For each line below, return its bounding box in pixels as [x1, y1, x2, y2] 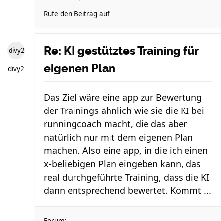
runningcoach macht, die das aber [44, 118, 187, 130]
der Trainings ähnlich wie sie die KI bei [44, 105, 204, 116]
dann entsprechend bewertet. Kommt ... [44, 184, 211, 196]
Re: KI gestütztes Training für [44, 44, 198, 58]
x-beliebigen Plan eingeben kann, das [44, 158, 201, 170]
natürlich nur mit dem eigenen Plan [44, 131, 193, 143]
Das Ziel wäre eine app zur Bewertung [44, 91, 202, 103]
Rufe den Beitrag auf [44, 9, 110, 18]
